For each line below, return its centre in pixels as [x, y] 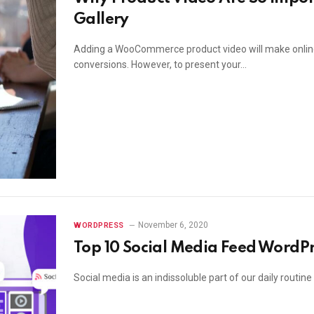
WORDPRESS [99, 225]
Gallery [101, 19]
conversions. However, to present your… [160, 64]
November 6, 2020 [173, 225]
